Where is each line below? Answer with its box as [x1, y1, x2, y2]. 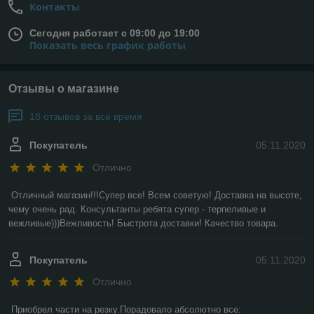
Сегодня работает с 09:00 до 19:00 [29, 27, 200, 39]
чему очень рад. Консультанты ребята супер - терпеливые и [8, 203, 266, 214]
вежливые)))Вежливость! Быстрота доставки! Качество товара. [8, 217, 278, 228]
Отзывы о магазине [8, 83, 119, 95]
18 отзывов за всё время [29, 111, 142, 123]
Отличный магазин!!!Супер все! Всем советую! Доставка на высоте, [11, 189, 302, 200]
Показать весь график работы [29, 39, 186, 53]
